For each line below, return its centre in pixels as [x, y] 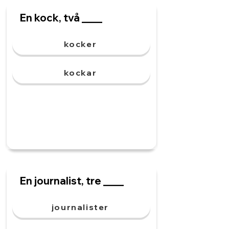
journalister [80, 207]
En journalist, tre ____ [72, 181]
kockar [80, 73]
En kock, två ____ [61, 18]
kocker [80, 44]
